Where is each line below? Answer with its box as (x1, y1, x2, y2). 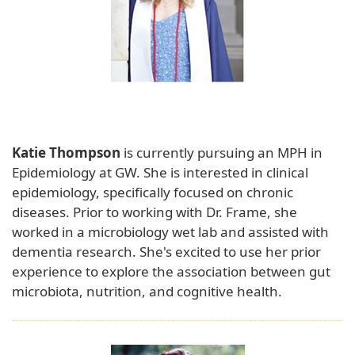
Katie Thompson (12, 143, 120, 162)
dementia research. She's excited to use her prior (12, 242, 321, 261)
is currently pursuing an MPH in (120, 143, 323, 162)
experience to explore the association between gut (12, 261, 330, 281)
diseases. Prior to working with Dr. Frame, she (12, 202, 297, 221)
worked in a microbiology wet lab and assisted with (12, 222, 329, 241)
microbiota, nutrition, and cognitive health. (12, 281, 282, 300)
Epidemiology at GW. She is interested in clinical (12, 162, 308, 181)
